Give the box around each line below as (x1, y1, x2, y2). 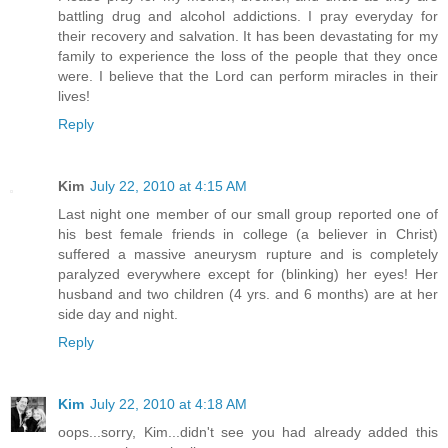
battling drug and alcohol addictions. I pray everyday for (58, 7, 438, 24)
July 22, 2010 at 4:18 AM (90, 395, 247, 412)
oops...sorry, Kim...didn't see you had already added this (58, 423, 438, 440)
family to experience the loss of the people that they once (58, 47, 438, 64)
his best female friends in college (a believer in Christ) (58, 225, 438, 242)
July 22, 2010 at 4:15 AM (90, 177, 247, 194)
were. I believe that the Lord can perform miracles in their (58, 67, 438, 84)
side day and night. (58, 305, 178, 322)
